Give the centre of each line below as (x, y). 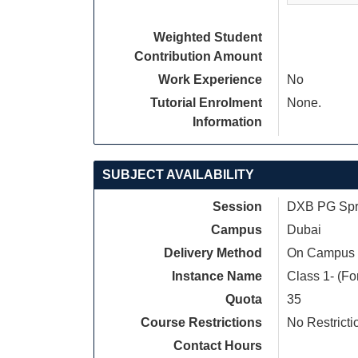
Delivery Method (213, 253)
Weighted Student (208, 37)
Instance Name (217, 276)
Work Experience (210, 80)
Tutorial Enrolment (206, 103)
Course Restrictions (201, 322)
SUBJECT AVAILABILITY (178, 175)
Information (227, 122)
